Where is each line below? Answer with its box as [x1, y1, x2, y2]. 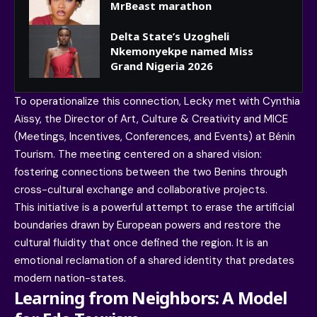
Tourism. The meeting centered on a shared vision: [14, 147, 262, 162]
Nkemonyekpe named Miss [110, 44, 253, 59]
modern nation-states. [14, 271, 126, 286]
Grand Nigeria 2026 [110, 59, 213, 74]
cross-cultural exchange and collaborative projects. [14, 183, 267, 197]
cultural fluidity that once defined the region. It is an [14, 236, 268, 250]
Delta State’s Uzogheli [110, 29, 229, 44]
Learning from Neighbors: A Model [14, 286, 287, 310]
